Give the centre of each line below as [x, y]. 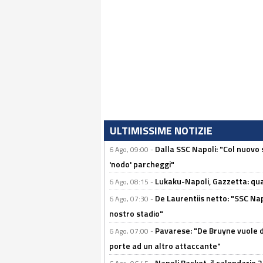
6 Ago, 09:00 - [132, 149]
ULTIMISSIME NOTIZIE [161, 131]
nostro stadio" [136, 213]
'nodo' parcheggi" [142, 164]
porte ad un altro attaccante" [165, 246]
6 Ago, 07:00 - [132, 231]
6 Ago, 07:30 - [132, 199]
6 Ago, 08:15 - [132, 182]
